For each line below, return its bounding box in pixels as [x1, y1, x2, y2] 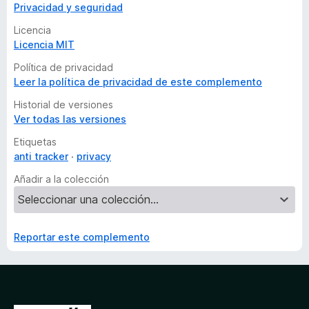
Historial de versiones [14, 99, 113, 110]
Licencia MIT [14, 39, 74, 50]
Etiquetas [14, 136, 57, 148]
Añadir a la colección [14, 173, 109, 185]
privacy [77, 150, 111, 162]
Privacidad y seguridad [14, 1, 123, 13]
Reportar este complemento [14, 231, 150, 243]
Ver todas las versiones [14, 113, 126, 125]
